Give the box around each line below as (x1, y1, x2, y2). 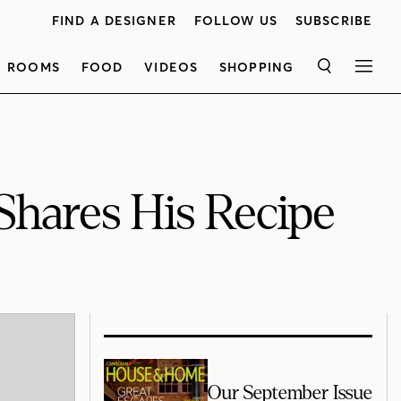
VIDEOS (144, 59, 199, 75)
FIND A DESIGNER (52, 13, 176, 29)
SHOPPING (219, 59, 294, 75)
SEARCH (322, 64, 380, 81)
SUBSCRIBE (294, 13, 372, 29)
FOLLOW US (193, 13, 277, 29)
